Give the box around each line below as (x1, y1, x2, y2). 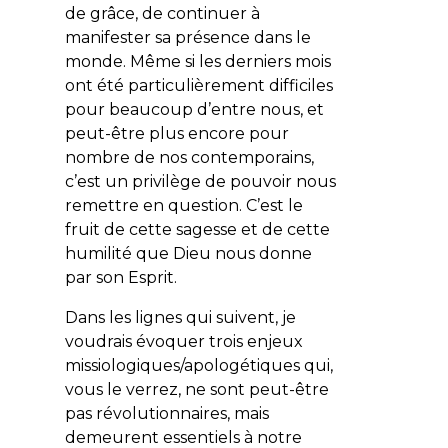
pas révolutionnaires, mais (64, 403, 269, 423)
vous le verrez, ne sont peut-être (64, 379, 329, 399)
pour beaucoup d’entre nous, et (64, 99, 324, 119)
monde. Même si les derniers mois (64, 51, 331, 71)
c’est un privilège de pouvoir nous (64, 171, 336, 191)
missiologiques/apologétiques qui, (64, 355, 333, 375)
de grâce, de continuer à (64, 3, 260, 23)
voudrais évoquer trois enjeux (64, 331, 303, 351)
